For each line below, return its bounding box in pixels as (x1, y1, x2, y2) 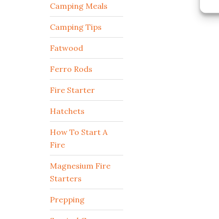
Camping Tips (50, 22, 102, 32)
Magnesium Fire (50, 161, 110, 171)
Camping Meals (50, 1, 108, 11)
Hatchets (50, 106, 85, 116)
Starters (50, 174, 82, 183)
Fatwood (50, 43, 83, 53)
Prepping (50, 195, 85, 204)
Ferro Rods (50, 64, 92, 74)
